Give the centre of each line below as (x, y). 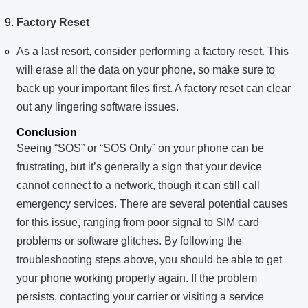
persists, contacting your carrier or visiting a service (140, 297)
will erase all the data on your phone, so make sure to (146, 70)
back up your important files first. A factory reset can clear (154, 89)
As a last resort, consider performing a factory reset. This (153, 52)
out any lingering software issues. (98, 107)
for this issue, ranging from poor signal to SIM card (138, 223)
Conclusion (47, 133)
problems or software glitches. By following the (129, 241)
